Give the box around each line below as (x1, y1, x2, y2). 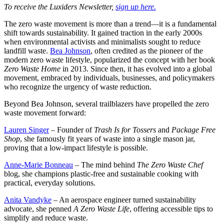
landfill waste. (4, 46, 50, 55)
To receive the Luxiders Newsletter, (4, 2, 115, 11)
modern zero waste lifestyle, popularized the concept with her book (4, 55, 215, 64)
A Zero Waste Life (73, 204, 129, 213)
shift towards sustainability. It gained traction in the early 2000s (4, 28, 202, 37)
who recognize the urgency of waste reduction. (4, 82, 151, 91)
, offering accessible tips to (129, 204, 213, 213)
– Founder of (49, 125, 94, 134)
